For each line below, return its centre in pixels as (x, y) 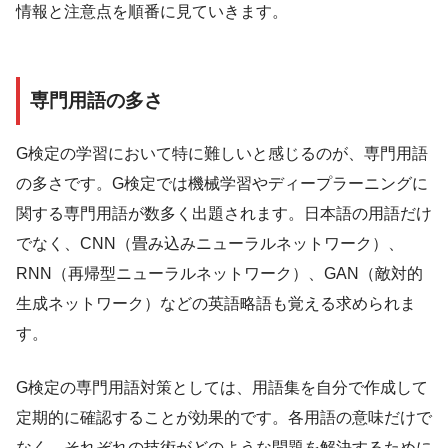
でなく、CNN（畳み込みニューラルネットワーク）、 (210, 243)
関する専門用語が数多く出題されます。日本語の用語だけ (224, 213)
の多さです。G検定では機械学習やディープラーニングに (222, 183)
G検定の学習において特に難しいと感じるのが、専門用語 (222, 153)
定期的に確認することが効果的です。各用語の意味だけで (224, 417)
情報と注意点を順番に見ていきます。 (152, 12)
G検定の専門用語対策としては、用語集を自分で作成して (222, 387)
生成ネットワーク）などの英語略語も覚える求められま (216, 303)
